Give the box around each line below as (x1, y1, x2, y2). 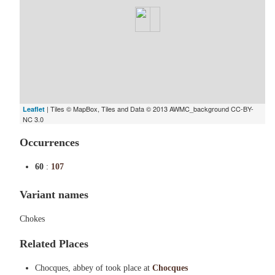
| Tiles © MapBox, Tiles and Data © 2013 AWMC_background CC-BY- (45, 104, 254, 114)
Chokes (20, 214, 45, 223)
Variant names (20, 188, 88, 201)
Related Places (20, 238, 88, 250)
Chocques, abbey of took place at (35, 263, 152, 273)
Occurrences (20, 136, 79, 149)
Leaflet (23, 104, 45, 114)
